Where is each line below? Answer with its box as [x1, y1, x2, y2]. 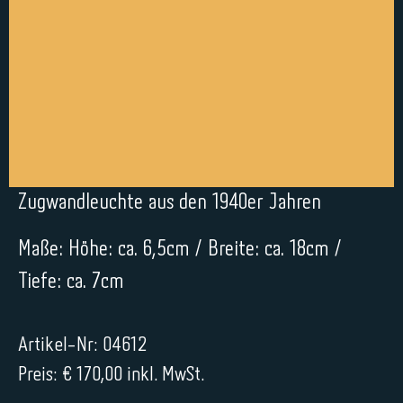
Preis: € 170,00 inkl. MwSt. [18, 366, 204, 384]
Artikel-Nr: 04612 [18, 336, 147, 354]
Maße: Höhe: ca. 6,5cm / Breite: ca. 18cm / [18, 240, 342, 259]
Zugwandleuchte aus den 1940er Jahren [18, 193, 321, 212]
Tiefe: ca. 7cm [18, 273, 123, 291]
